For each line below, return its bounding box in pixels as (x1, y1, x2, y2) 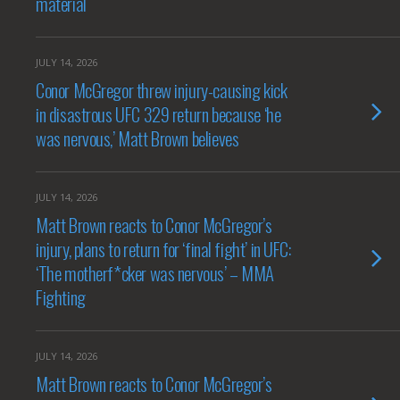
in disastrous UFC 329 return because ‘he (36, 100, 281, 128)
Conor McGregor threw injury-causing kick (36, 76, 287, 104)
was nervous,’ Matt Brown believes (36, 124, 239, 152)
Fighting (36, 283, 86, 311)
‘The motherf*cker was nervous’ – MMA (36, 259, 275, 287)
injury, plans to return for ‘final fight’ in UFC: (36, 235, 291, 262)
